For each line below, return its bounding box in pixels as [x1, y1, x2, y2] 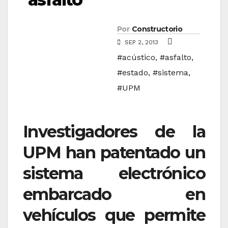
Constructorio [131, 24, 182, 34]
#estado [117, 68, 148, 78]
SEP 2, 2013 [123, 39, 160, 46]
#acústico [117, 52, 155, 63]
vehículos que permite [23, 205, 205, 225]
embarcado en [23, 184, 205, 205]
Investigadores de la [23, 122, 205, 142]
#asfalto [160, 52, 191, 63]
